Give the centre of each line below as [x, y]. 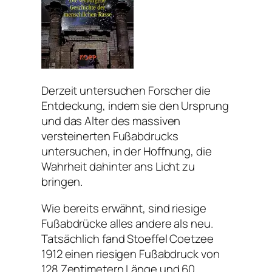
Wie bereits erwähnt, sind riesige [124, 208]
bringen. [62, 182]
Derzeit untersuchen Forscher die [126, 91]
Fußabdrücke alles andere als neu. [127, 223]
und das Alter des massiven [111, 121]
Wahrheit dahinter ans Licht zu [118, 167]
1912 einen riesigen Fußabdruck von [131, 253]
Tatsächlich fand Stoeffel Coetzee [127, 238]
